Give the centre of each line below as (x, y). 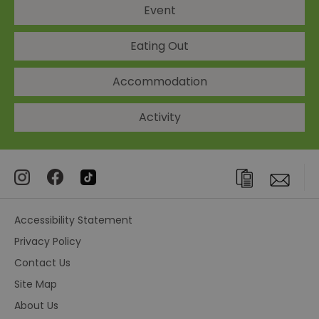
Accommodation (159, 81)
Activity (159, 117)
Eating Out (159, 46)
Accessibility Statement (73, 220)
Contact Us (42, 262)
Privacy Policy (48, 241)
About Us (36, 305)
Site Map (36, 284)
